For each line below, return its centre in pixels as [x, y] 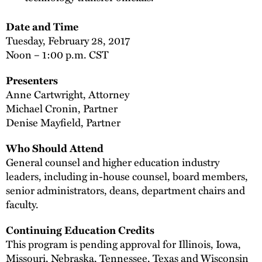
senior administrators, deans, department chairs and [125, 190]
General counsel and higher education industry [113, 162]
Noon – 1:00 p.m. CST [57, 55]
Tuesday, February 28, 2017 [68, 41]
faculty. [22, 204]
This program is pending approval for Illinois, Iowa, [123, 244]
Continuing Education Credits [80, 230]
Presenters [32, 80]
